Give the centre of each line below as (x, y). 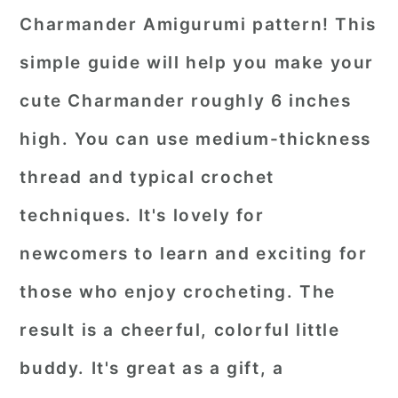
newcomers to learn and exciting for (194, 254)
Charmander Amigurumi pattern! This (198, 24)
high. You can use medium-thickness (195, 139)
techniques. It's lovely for (142, 215)
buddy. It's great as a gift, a (152, 368)
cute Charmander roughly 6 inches (186, 101)
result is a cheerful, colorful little (180, 330)
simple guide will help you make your (197, 63)
